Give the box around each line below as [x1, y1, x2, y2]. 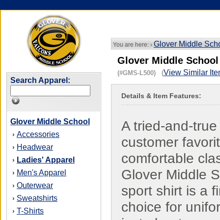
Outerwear [17, 181, 53, 190]
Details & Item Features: [121, 92, 201, 100]
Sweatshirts [17, 194, 57, 202]
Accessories [17, 130, 59, 138]
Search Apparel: [10, 76, 70, 84]
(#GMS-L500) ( [117, 69, 164, 77]
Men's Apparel [17, 168, 66, 177]
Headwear [17, 143, 53, 151]
